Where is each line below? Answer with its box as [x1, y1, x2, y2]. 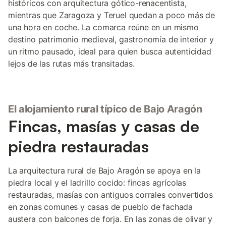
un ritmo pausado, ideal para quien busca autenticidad [8, 46, 211, 56]
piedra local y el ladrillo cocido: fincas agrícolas [8, 178, 187, 188]
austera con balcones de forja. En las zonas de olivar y [8, 214, 213, 224]
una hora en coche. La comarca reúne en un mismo [8, 22, 199, 32]
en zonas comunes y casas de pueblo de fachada [8, 202, 193, 212]
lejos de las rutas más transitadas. [8, 59, 135, 69]
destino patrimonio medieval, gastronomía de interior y [8, 34, 214, 44]
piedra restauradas [8, 136, 149, 156]
